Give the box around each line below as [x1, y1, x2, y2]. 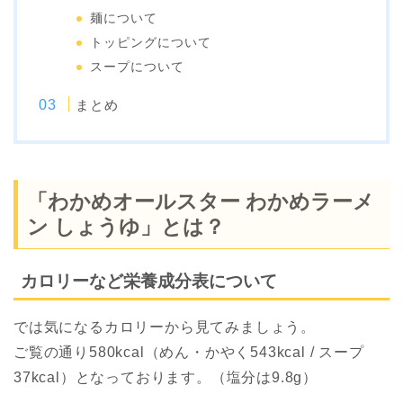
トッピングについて [90, 35, 212, 49]
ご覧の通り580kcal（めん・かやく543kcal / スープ [13, 345, 364, 361]
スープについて [90, 59, 185, 74]
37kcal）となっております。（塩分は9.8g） [13, 370, 318, 386]
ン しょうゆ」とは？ [27, 215, 225, 239]
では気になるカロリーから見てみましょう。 [13, 319, 316, 336]
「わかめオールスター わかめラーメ [27, 190, 374, 214]
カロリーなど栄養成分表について [21, 272, 277, 291]
